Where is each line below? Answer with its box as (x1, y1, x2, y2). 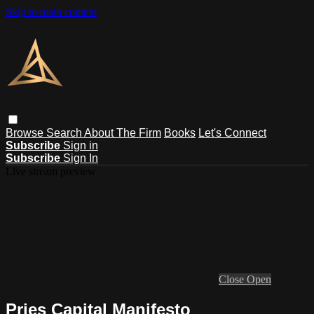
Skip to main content (6, 6, 97, 18)
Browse (6, 126, 46, 139)
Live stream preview (6, 165, 96, 177)
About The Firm (84, 126, 161, 139)
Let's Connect (198, 126, 266, 139)
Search (46, 126, 84, 139)
